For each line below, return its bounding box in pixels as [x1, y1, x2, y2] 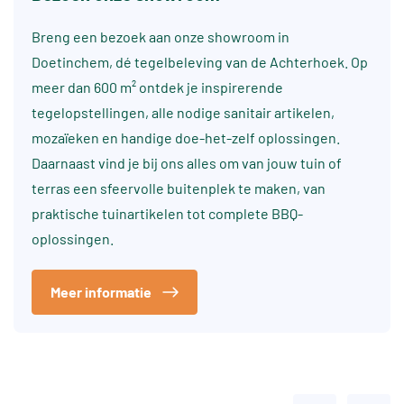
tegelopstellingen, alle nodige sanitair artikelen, [32, 104, 335, 122]
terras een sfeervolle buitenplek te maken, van [32, 179, 326, 197]
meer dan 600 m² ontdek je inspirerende [32, 78, 283, 96]
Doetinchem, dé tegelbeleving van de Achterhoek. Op [32, 53, 368, 71]
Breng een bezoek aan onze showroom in [32, 28, 289, 46]
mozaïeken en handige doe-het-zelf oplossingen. [32, 129, 340, 147]
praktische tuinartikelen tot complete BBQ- [32, 205, 303, 223]
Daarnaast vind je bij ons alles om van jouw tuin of [32, 154, 342, 172]
